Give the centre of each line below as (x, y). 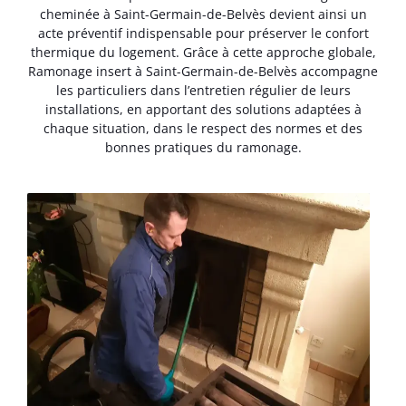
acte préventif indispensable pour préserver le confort (203, 34)
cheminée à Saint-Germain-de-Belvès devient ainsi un (203, 14)
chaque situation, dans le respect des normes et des (203, 129)
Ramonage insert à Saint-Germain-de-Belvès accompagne (203, 72)
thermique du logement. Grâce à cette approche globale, (203, 53)
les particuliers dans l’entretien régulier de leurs (203, 91)
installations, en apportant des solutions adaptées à (203, 110)
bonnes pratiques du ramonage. (203, 148)
